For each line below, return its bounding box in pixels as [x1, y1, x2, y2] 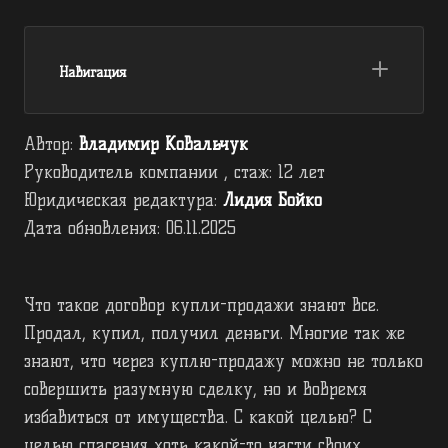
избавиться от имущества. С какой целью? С [24, 407, 372, 428]
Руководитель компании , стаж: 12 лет [24, 162, 325, 182]
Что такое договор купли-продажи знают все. [24, 295, 379, 316]
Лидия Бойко [223, 190, 322, 210]
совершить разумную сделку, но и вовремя [24, 379, 367, 400]
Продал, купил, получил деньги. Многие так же [24, 323, 405, 344]
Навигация [59, 64, 126, 80]
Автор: [24, 134, 79, 154]
